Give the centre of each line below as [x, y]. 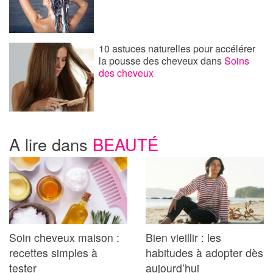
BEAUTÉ [126, 144]
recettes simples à [53, 253]
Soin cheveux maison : [64, 238]
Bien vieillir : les [183, 238]
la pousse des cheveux [150, 60]
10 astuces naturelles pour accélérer [177, 48]
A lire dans [51, 144]
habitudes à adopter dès [204, 253]
